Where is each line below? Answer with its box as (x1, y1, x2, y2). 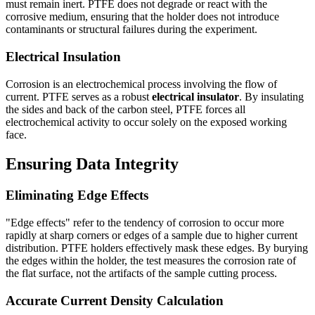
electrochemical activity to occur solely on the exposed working (6, 115, 287, 128)
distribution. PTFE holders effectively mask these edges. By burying (6, 242, 308, 255)
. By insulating (239, 90, 304, 103)
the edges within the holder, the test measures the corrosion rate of (6, 255, 296, 267)
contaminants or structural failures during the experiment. (6, 23, 257, 36)
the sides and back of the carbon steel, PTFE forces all (6, 103, 245, 115)
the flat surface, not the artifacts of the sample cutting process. (6, 267, 277, 280)
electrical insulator (152, 90, 239, 103)
